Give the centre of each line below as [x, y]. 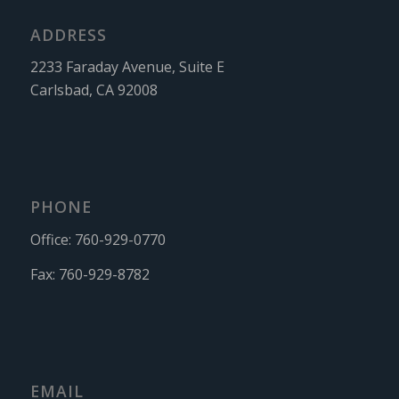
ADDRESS [68, 34]
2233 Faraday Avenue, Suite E [127, 67]
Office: [52, 239]
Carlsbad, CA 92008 [94, 90]
